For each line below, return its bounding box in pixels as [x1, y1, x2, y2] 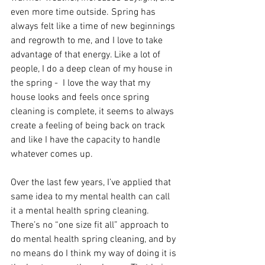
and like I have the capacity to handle [11, 134, 163, 146]
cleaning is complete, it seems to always [11, 106, 176, 118]
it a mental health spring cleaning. [11, 205, 151, 217]
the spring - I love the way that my [11, 77, 153, 89]
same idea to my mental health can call [11, 191, 172, 203]
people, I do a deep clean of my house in [11, 63, 175, 75]
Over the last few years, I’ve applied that [11, 177, 173, 189]
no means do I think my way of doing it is [11, 248, 179, 260]
